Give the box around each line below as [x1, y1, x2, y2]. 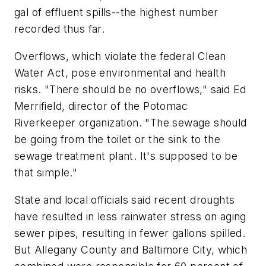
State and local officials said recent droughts [14, 193, 235, 206]
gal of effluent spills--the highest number [14, 6, 218, 19]
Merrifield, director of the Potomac [14, 100, 188, 112]
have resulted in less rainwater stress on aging [14, 210, 246, 223]
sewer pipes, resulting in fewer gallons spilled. [14, 226, 246, 239]
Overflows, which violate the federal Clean [14, 50, 226, 62]
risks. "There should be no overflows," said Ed [14, 83, 246, 96]
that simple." [14, 166, 78, 179]
